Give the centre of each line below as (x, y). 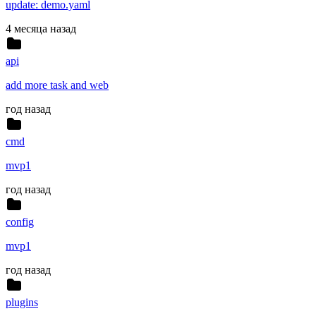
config (20, 222)
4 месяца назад (41, 29)
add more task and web (57, 85)
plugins (22, 303)
